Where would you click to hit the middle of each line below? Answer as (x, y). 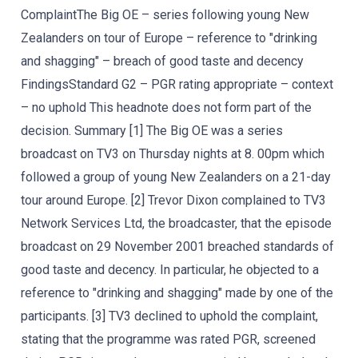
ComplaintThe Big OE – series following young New (165, 15)
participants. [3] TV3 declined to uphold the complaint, (169, 316)
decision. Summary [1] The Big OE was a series (152, 131)
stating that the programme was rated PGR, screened (168, 339)
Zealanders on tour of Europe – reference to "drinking (169, 38)
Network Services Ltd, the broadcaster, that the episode (176, 223)
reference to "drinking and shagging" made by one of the (177, 293)
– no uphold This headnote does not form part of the (166, 107)
